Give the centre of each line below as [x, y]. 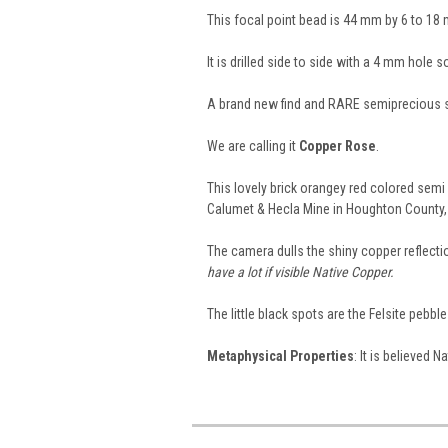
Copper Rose [337, 145]
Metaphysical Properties [280, 355]
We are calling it [253, 145]
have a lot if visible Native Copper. [300, 271]
